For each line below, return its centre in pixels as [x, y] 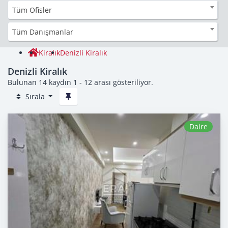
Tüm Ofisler [32, 10]
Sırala [35, 96]
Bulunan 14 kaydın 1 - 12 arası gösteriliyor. [80, 82]
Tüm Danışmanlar [43, 32]
